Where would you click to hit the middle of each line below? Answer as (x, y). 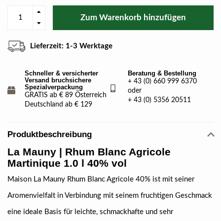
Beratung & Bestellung (162, 73)
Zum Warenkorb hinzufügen (133, 18)
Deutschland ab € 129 (58, 105)
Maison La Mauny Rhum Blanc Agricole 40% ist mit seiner (101, 179)
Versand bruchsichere (58, 80)
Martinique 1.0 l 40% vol (67, 163)
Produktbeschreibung (50, 134)
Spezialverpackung (54, 87)
